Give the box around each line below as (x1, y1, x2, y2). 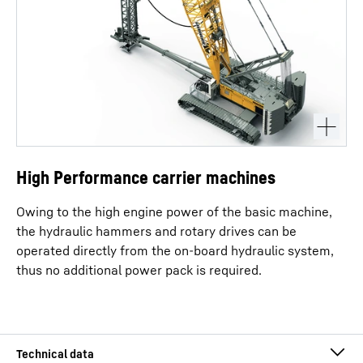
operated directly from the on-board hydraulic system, (16, 242, 334, 258)
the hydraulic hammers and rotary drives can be (16, 223, 297, 239)
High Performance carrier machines (16, 167, 275, 188)
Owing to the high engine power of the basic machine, (16, 203, 332, 220)
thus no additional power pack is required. (16, 262, 262, 278)
